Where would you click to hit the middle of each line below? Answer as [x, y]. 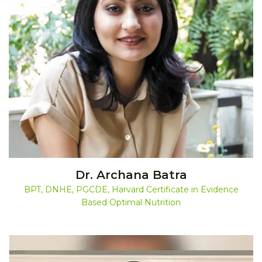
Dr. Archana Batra [131, 175]
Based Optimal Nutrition [131, 202]
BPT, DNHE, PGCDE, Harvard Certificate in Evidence [131, 189]
